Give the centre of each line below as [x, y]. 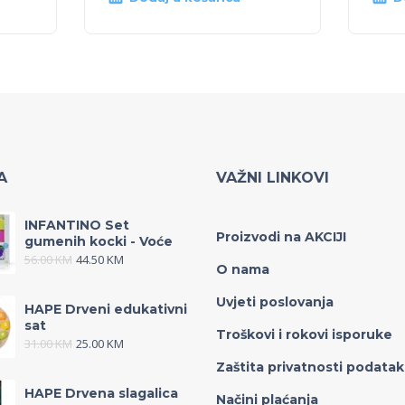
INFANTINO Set [76, 226]
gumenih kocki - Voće [98, 242]
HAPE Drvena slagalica [101, 394]
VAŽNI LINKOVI [273, 178]
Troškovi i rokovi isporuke [304, 335]
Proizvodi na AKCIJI [281, 237]
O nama [243, 270]
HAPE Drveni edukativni [105, 310]
